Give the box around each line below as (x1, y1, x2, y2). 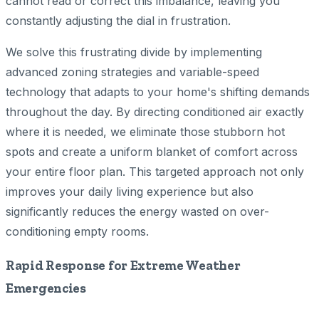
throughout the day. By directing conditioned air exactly (6, 104, 304, 119)
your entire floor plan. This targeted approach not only (6, 164, 304, 179)
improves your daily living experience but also (6, 184, 253, 199)
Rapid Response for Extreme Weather (6, 257, 241, 274)
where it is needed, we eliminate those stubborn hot (6, 124, 285, 139)
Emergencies (6, 280, 86, 297)
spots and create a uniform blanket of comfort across (6, 144, 298, 159)
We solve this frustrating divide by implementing (6, 44, 262, 59)
